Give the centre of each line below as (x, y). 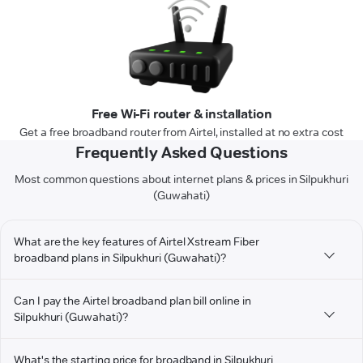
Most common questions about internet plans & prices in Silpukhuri (181, 179)
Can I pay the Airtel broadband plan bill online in (132, 301)
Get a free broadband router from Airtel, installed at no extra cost (181, 132)
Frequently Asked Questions (181, 153)
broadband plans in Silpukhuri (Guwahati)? (120, 258)
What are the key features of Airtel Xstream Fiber (137, 242)
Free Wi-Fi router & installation (181, 114)
